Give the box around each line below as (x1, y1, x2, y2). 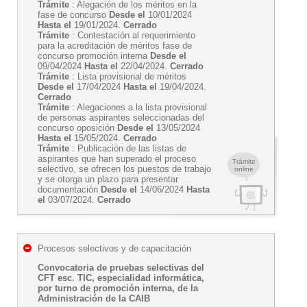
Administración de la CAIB (38, 293, 150, 304)
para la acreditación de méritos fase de (38, 40, 192, 51)
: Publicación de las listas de (69, 143, 186, 153)
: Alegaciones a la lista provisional (69, 102, 207, 112)
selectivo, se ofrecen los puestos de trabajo (38, 164, 211, 174)
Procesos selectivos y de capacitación (38, 243, 191, 254)
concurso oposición (38, 123, 117, 133)
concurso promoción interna (38, 51, 150, 61)
